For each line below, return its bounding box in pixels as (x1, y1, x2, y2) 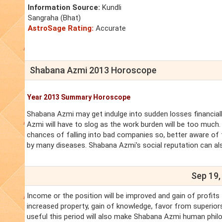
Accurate (94, 24, 126, 33)
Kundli (100, 3, 121, 12)
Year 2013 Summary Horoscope (27, 93, 130, 102)
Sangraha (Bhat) (28, 13, 81, 23)
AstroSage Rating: (28, 24, 94, 33)
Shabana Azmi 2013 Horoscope (30, 65, 157, 76)
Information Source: (28, 3, 100, 12)
